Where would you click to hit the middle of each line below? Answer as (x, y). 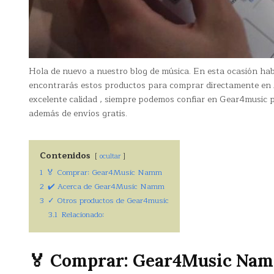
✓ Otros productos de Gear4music (108, 201)
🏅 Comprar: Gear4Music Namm (104, 172)
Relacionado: (83, 215)
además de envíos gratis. (78, 113)
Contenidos (65, 156)
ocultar (110, 156)
